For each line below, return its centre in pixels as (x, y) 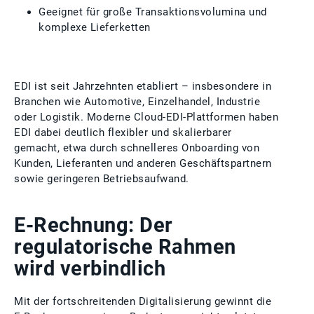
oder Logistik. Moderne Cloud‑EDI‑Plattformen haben (146, 117)
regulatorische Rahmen (125, 247)
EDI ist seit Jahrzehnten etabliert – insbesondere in (143, 86)
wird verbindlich (90, 268)
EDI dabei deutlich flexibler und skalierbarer (123, 132)
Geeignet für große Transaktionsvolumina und (153, 12)
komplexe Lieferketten (95, 27)
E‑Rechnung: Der (94, 225)
